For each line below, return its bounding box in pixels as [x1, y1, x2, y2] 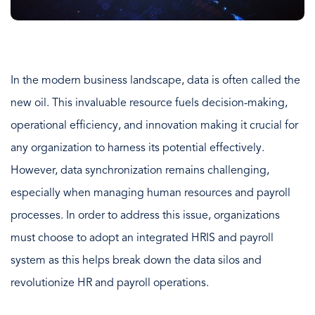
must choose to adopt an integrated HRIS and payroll [11, 232, 274, 244]
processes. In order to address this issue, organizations [11, 210, 280, 221]
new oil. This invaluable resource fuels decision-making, [11, 97, 288, 109]
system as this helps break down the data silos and [11, 255, 262, 266]
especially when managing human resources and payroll [11, 187, 290, 199]
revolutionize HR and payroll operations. [11, 277, 209, 289]
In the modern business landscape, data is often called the [11, 75, 300, 86]
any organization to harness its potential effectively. [11, 142, 264, 154]
